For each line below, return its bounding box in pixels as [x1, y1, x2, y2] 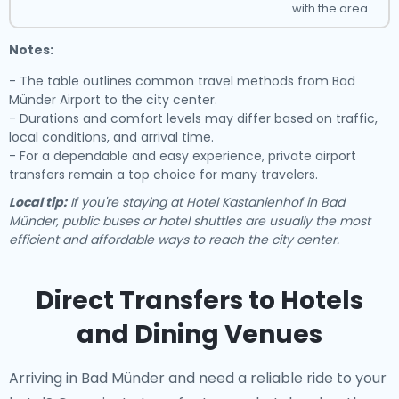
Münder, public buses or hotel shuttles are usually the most [9, 212, 370, 230]
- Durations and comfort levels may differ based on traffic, [9, 110, 378, 127]
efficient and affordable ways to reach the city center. [9, 231, 339, 248]
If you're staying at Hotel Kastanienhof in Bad [67, 193, 345, 211]
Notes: [9, 41, 53, 59]
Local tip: [9, 193, 67, 211]
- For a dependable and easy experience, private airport [9, 147, 356, 165]
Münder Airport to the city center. [9, 91, 217, 109]
